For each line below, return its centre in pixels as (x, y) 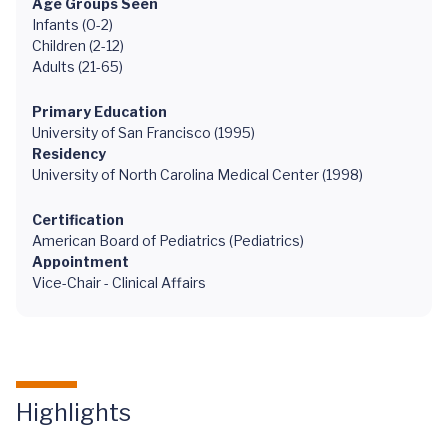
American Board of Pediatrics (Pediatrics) (168, 240)
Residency (69, 153)
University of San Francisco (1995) (143, 132)
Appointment (80, 261)
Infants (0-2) (72, 24)
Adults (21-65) (77, 66)
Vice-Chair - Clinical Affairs (119, 282)
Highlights (73, 412)
